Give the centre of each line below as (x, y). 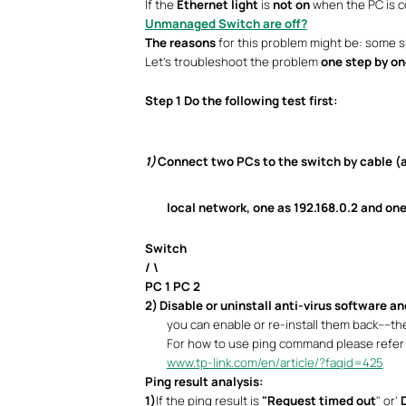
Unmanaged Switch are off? (226, 24)
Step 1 (163, 101)
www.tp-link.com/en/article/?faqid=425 (275, 362)
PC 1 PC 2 (172, 286)
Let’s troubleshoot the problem (232, 62)
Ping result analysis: (204, 382)
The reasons (180, 43)
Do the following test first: (259, 101)
